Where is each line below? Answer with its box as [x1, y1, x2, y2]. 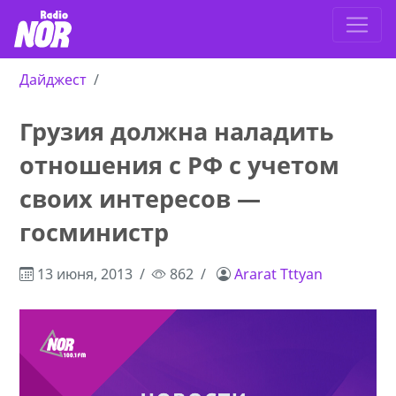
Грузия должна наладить [19, 115, 335, 148]
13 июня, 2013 [34, 264, 133, 285]
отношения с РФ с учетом [19, 148, 340, 182]
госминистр [19, 216, 170, 249]
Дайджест [19, 70, 88, 90]
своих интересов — [19, 182, 262, 216]
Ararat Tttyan [234, 264, 324, 285]
